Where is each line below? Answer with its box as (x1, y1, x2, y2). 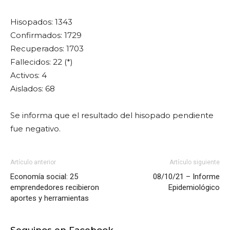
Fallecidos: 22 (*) (10, 57, 73, 67)
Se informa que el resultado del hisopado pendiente (10, 110, 214, 120)
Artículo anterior (10, 159, 56, 166)
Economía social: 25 (10, 172, 78, 181)
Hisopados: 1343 (10, 17, 72, 27)
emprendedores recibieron (10, 183, 99, 192)
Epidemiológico (168, 183, 220, 192)
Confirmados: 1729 (10, 30, 82, 40)
